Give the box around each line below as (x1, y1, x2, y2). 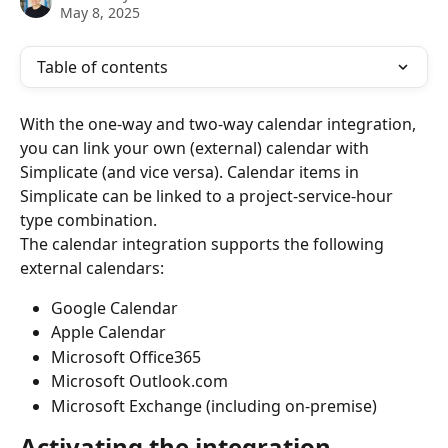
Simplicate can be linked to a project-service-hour (20, 185, 397, 207)
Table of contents (37, 56, 168, 78)
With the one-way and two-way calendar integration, (20, 113, 420, 135)
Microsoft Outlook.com (51, 370, 228, 393)
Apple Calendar (51, 321, 166, 344)
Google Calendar (51, 297, 178, 319)
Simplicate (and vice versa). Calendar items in (20, 161, 363, 183)
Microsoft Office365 (51, 345, 201, 368)
